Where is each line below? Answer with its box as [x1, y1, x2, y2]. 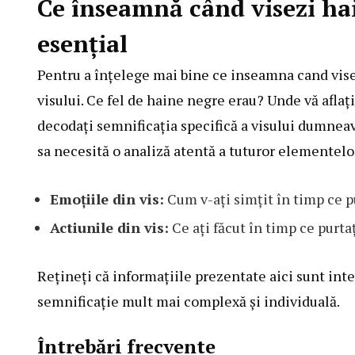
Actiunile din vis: [50, 218, 169, 238]
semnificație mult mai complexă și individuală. [37, 292, 340, 311]
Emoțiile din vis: [50, 189, 164, 209]
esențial [37, 28, 128, 60]
